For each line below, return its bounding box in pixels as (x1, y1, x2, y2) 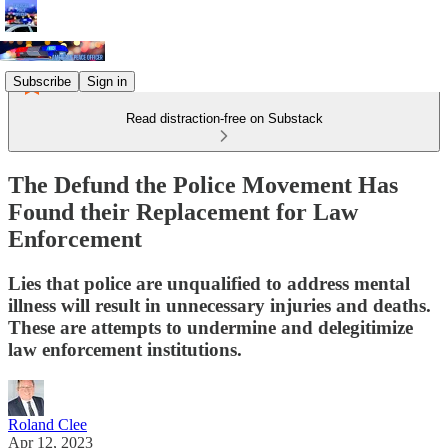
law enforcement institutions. (8, 338, 242, 360)
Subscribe (13, 73, 71, 89)
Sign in (87, 73, 127, 89)
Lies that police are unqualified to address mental (8, 272, 410, 294)
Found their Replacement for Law (8, 198, 358, 225)
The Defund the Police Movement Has (8, 171, 398, 198)
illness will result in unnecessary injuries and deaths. (8, 294, 431, 316)
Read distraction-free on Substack (125, 111, 323, 126)
